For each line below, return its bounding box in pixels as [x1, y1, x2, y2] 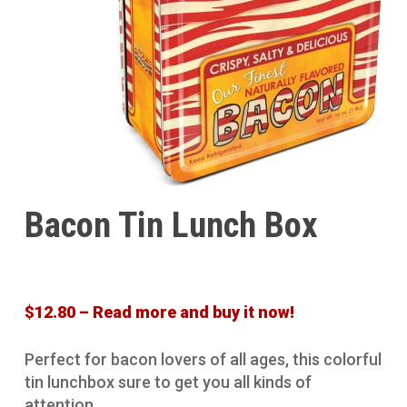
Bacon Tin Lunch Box [24, 204, 318, 247]
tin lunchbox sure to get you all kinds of [24, 372, 312, 392]
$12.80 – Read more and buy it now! [24, 303, 294, 323]
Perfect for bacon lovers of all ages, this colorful [24, 350, 382, 370]
